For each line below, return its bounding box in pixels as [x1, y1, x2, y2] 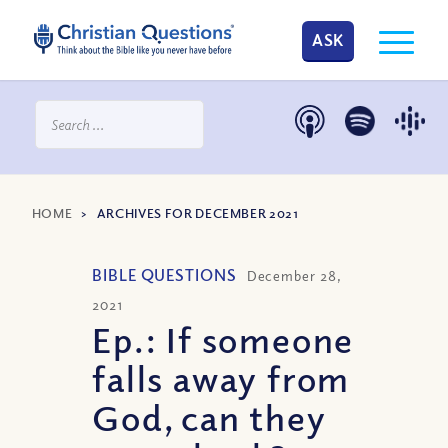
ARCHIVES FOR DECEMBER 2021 [96, 205, 299, 221]
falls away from [92, 355, 351, 400]
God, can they [92, 394, 327, 439]
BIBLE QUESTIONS [92, 265, 237, 285]
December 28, [246, 267, 341, 284]
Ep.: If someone [92, 316, 355, 361]
